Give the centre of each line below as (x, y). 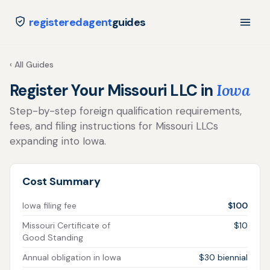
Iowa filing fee (49, 206)
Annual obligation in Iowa (72, 257)
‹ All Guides (32, 64)
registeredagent (71, 22)
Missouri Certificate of (66, 225)
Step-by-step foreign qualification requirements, (126, 111)
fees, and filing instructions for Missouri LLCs (114, 126)
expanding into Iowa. (58, 141)
